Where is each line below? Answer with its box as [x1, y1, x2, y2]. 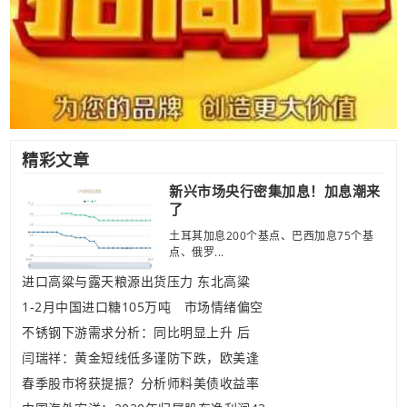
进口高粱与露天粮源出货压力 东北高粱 [22, 273, 250, 290]
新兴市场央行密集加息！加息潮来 [169, 182, 381, 200]
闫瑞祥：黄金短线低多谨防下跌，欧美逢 [22, 349, 259, 366]
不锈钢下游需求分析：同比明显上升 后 [22, 323, 250, 341]
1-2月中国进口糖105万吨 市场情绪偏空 [22, 298, 263, 315]
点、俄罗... [169, 244, 224, 260]
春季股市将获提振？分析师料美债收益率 [22, 374, 259, 392]
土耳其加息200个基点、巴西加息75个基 [169, 228, 373, 243]
